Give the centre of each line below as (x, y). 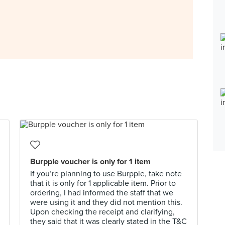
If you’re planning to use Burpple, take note (106, 174)
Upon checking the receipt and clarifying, (102, 212)
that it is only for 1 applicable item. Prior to (103, 183)
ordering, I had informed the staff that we (102, 193)
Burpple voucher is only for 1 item (90, 162)
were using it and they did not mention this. (106, 202)
